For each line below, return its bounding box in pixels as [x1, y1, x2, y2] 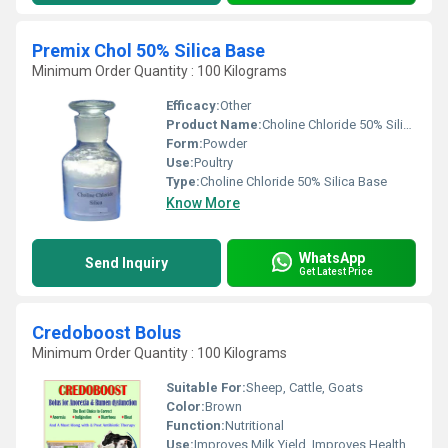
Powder [203, 136, 247, 151]
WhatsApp [299, 249, 365, 266]
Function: [166, 418, 225, 433]
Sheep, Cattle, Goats [246, 380, 363, 395]
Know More [166, 195, 240, 211]
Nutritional [225, 418, 284, 433]
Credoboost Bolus [32, 322, 181, 343]
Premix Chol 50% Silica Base [32, 40, 265, 61]
